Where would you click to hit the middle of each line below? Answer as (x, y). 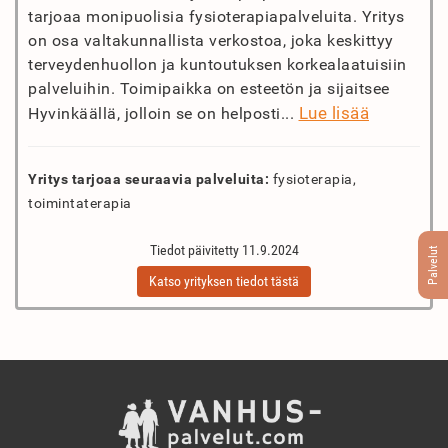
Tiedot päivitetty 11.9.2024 (224, 250)
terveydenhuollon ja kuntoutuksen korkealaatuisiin (217, 64)
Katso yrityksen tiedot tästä (224, 281)
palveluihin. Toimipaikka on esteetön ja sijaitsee (209, 88)
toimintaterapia (80, 203)
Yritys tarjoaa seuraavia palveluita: (148, 179)
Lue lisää (333, 113)
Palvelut (433, 265)
